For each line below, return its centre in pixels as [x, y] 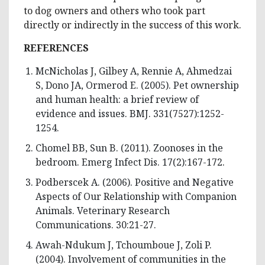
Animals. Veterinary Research [103, 210]
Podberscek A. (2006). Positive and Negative [135, 182]
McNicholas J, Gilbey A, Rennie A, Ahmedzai [134, 71]
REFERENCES [56, 48]
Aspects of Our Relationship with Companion [136, 196]
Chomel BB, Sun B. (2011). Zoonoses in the [129, 148]
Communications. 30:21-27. [96, 224]
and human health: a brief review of [117, 99]
